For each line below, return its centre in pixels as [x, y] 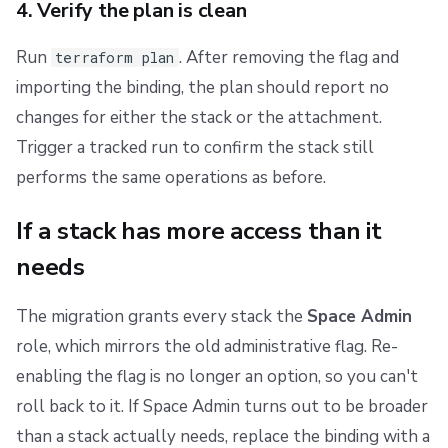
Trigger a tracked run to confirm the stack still [195, 147]
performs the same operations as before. [171, 177]
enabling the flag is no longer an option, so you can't [217, 376]
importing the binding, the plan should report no [202, 87]
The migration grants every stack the [161, 316]
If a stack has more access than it [199, 230]
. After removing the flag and [288, 57]
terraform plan [115, 57]
